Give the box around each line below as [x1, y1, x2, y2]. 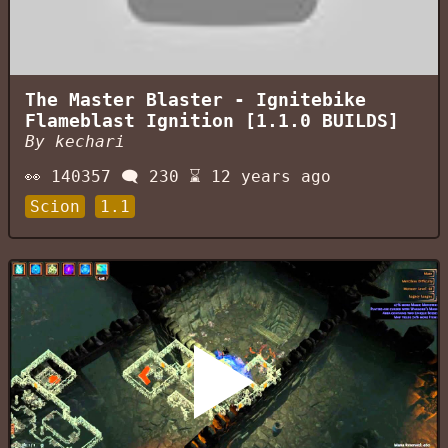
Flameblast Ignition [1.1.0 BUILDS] [25, 111, 399, 132]
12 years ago [211, 167, 331, 187]
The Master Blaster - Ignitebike [25, 90, 366, 111]
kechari [55, 132, 125, 152]
